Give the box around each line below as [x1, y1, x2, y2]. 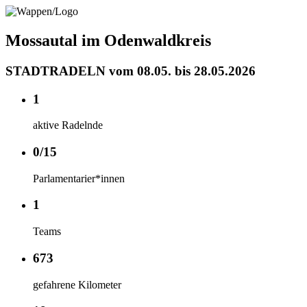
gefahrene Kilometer [33, 278, 121, 291]
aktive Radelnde [33, 119, 103, 132]
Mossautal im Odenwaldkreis [5, 31, 211, 49]
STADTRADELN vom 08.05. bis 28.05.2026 [5, 63, 256, 78]
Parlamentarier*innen [33, 172, 125, 184]
